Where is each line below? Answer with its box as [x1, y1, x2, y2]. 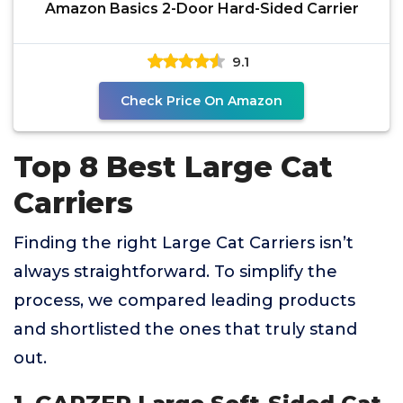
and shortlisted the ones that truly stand [13, 319, 357, 339]
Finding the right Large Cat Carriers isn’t [13, 233, 354, 253]
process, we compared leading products [13, 291, 355, 310]
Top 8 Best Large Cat [13, 149, 333, 184]
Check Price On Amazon [121, 93, 282, 109]
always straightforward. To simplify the [13, 262, 337, 282]
